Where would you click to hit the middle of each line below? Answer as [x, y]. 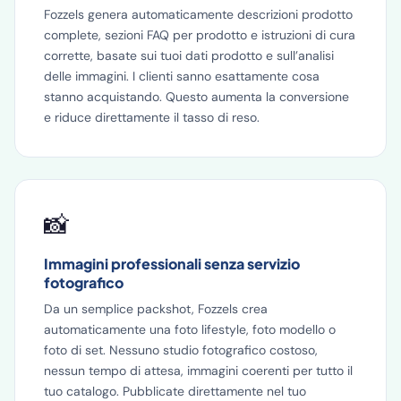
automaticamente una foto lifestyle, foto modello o [190, 329]
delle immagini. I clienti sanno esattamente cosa [182, 76]
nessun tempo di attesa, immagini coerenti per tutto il [198, 371]
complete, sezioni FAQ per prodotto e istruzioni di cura [200, 35]
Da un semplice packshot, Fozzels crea [156, 309]
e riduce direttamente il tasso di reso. [152, 117]
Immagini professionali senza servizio [172, 264]
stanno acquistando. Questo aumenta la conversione [196, 97]
